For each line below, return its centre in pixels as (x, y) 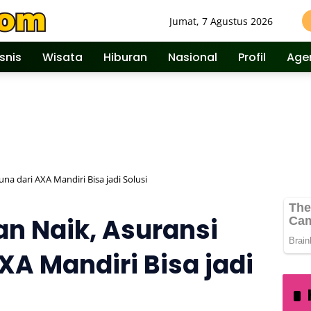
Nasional (193, 57)
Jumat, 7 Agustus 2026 (221, 21)
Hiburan (125, 57)
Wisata (62, 57)
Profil (252, 57)
